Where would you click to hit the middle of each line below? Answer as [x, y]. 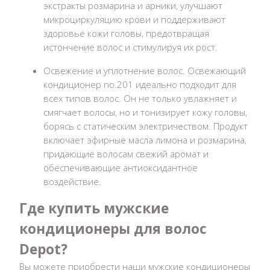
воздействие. [72, 181]
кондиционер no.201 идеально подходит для [140, 84]
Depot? [43, 249]
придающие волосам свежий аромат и [126, 153]
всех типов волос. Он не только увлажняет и [140, 98]
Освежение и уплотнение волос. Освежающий [145, 70]
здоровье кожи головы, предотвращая [126, 33]
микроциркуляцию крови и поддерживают [134, 19]
